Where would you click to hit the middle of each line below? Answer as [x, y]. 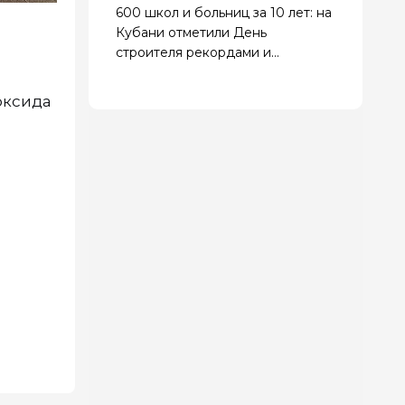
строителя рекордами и [193, 52]
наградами [151, 72]
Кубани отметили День [191, 32]
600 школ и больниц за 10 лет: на [224, 12]
